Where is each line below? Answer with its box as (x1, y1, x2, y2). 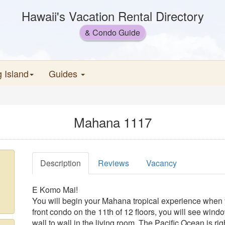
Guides (49, 67, 80, 80)
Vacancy (146, 157, 177, 169)
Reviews (98, 157, 129, 169)
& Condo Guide (85, 27, 140, 38)
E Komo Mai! (32, 184, 78, 195)
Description (40, 157, 81, 169)
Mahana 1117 (73, 113, 152, 131)
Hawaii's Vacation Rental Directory (21, 7, 204, 25)
